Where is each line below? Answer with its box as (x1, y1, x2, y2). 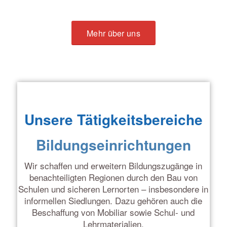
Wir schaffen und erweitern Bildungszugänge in (24, 159, 203, 172)
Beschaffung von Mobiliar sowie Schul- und (32, 206, 195, 219)
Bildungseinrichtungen (35, 134, 191, 156)
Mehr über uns (86, 27, 141, 40)
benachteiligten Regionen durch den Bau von (29, 171, 198, 184)
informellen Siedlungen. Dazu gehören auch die (24, 194, 203, 207)
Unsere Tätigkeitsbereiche (24, 109, 203, 130)
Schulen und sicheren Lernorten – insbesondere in (18, 182, 209, 196)
